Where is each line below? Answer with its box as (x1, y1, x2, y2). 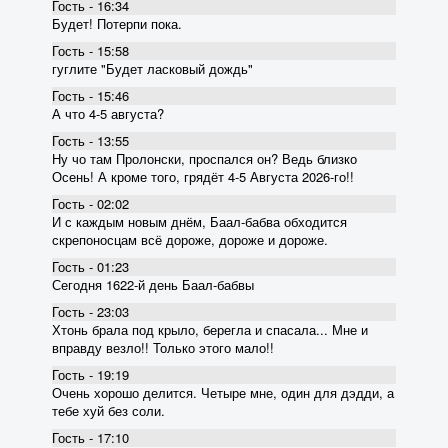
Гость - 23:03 (52, 301, 129, 321)
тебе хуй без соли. (52, 400, 165, 420)
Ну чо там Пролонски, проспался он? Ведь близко (52, 148, 357, 168)
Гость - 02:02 (52, 193, 129, 213)
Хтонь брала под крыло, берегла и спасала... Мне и (52, 319, 368, 339)
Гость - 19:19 (52, 364, 129, 384)
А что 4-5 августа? (52, 103, 164, 123)
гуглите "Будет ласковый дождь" (52, 58, 253, 78)
